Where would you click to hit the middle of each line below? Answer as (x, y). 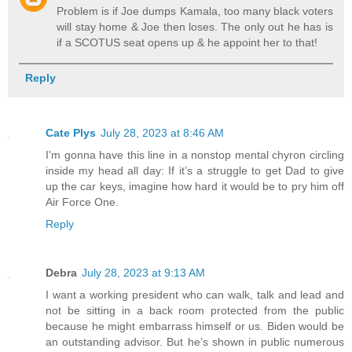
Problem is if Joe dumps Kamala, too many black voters (195, 11)
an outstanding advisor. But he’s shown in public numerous (195, 342)
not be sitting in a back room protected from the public (195, 311)
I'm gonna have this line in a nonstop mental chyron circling (195, 155)
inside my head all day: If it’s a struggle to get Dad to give (195, 171)
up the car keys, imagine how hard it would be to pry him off (195, 187)
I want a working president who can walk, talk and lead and (195, 295)
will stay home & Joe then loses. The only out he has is (195, 27)
